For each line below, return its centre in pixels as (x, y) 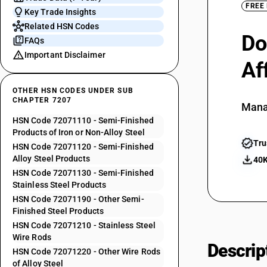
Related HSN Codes (62, 26)
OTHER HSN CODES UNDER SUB (73, 91)
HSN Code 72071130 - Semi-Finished (83, 173)
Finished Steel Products (58, 211)
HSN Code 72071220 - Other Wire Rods (86, 252)
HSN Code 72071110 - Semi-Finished (83, 120)
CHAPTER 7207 (42, 100)
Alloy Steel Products (51, 159)
